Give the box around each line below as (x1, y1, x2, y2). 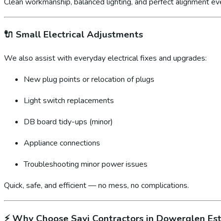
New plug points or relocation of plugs (24, 74, 154, 85)
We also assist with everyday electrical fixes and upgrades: (4, 53, 207, 64)
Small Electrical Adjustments (16, 28, 143, 41)
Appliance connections (24, 138, 100, 149)
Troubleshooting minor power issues (24, 159, 147, 170)
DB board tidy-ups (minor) (24, 116, 113, 128)
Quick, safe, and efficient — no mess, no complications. (4, 180, 189, 191)
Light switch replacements (24, 95, 114, 107)
